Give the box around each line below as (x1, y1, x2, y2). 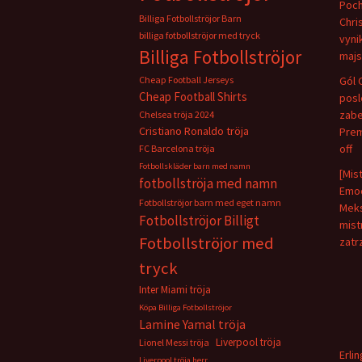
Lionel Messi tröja (139, 336, 209, 348)
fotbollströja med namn (139, 175, 277, 192)
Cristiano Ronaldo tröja (139, 124, 249, 138)
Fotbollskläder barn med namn (139, 161, 250, 171)
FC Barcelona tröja (139, 142, 215, 154)
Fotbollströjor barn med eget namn (139, 196, 281, 208)
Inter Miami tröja (139, 283, 211, 297)
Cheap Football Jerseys (139, 74, 234, 86)
